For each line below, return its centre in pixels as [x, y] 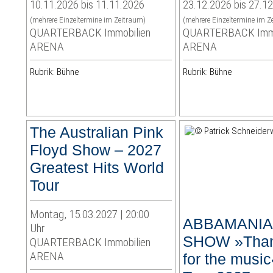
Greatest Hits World [97, 168]
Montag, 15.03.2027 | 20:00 [90, 214]
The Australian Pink [97, 133]
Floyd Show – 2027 [96, 150]
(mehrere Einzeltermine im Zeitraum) [88, 20]
